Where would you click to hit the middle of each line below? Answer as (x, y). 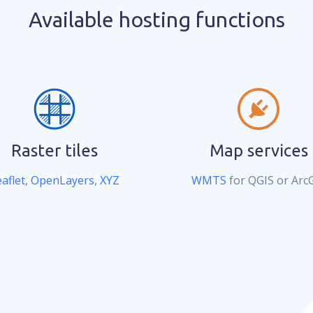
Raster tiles (54, 151)
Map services (259, 151)
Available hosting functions (156, 20)
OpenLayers (62, 180)
